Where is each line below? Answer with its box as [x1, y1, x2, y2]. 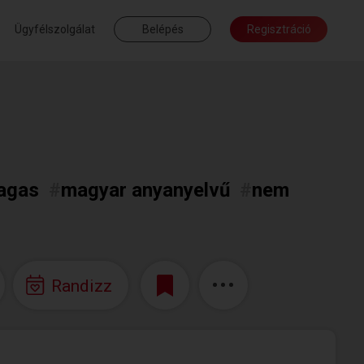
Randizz [50, 275, 112, 296]
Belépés [141, 23, 184, 36]
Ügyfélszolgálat [15, 23, 95, 36]
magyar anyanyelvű [61, 179, 230, 201]
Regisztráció [246, 23, 311, 36]
